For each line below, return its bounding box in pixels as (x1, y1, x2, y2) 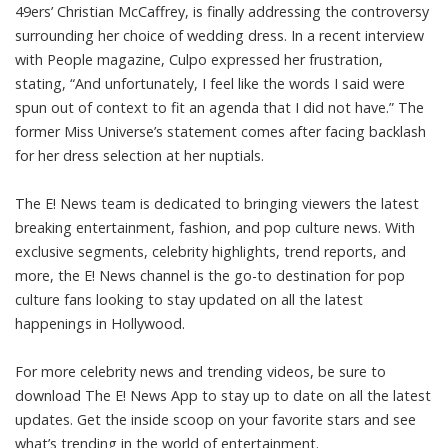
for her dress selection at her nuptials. (15, 145, 264, 165)
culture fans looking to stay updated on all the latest (15, 289, 363, 309)
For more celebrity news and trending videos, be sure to (15, 361, 386, 381)
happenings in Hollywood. (15, 313, 185, 333)
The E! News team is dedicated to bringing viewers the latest (15, 193, 419, 213)
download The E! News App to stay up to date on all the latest (15, 385, 431, 405)
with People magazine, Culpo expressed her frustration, (15, 49, 383, 69)
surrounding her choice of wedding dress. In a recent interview (15, 25, 424, 45)
